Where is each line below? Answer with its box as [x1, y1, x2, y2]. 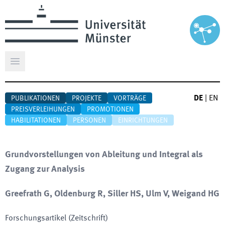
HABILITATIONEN [11, 117, 61, 124]
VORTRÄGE [114, 95, 146, 102]
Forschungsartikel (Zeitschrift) [5, 214, 108, 222]
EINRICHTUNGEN [118, 117, 168, 124]
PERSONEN [73, 117, 106, 124]
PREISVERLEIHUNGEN [11, 106, 75, 113]
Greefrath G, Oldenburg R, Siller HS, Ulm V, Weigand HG [5, 189, 219, 198]
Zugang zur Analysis [5, 165, 85, 174]
